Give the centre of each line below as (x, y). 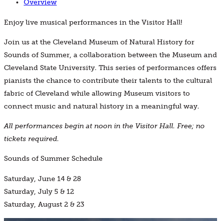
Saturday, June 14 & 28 (42, 179)
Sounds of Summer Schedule (53, 159)
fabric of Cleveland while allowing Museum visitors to (97, 93)
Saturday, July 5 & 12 (39, 191)
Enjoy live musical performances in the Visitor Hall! (93, 22)
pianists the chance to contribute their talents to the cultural (108, 80)
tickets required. (32, 139)
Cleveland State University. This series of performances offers (110, 68)
